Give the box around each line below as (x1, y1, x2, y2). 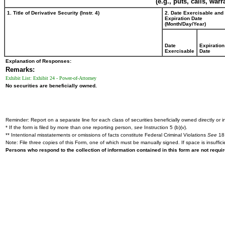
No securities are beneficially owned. (6, 83, 97, 88)
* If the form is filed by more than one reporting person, (6, 125, 134, 130)
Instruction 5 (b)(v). (143, 125, 187, 130)
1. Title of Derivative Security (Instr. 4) (7, 10, 99, 16)
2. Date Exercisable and (165, 10, 223, 16)
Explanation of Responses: (6, 58, 71, 64)
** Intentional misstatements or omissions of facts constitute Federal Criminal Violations (6, 132, 207, 138)
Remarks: (6, 66, 35, 73)
